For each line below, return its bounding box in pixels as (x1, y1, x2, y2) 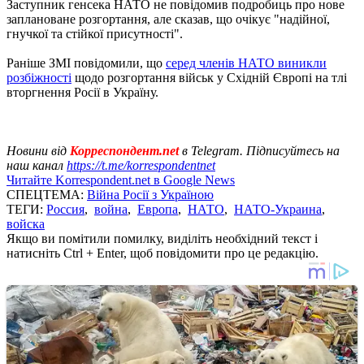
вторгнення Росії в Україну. (6, 84, 158, 99)
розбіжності (6, 70, 71, 84)
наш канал (6, 158, 67, 172)
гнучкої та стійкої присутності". (6, 26, 183, 41)
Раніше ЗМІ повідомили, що (6, 55, 166, 70)
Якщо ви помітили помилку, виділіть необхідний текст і (6, 231, 318, 245)
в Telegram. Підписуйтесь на (182, 143, 340, 158)
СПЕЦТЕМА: (6, 187, 87, 201)
